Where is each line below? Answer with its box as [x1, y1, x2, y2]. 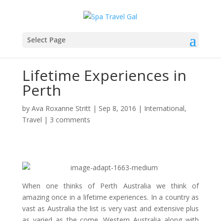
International [144, 104, 184, 113]
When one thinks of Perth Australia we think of [22, 181, 199, 190]
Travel [22, 115, 42, 124]
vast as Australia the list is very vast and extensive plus [22, 204, 199, 213]
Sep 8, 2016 [98, 104, 136, 113]
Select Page [27, 35, 66, 44]
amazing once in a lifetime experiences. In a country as [22, 192, 199, 202]
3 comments [49, 115, 90, 124]
